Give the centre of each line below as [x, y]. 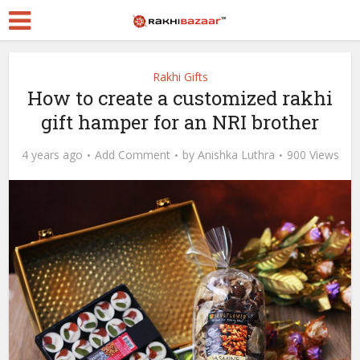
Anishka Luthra [236, 155]
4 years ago [52, 155]
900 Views [313, 155]
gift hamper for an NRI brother [180, 122]
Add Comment [132, 155]
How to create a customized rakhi [180, 98]
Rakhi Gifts [180, 77]
